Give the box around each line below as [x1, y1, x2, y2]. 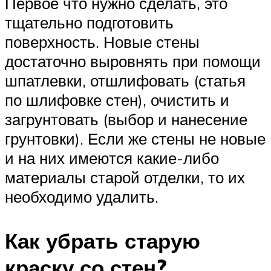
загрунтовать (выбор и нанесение [5, 109, 247, 129]
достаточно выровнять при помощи [5, 51, 261, 71]
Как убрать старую [5, 227, 200, 254]
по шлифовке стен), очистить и [5, 90, 229, 109]
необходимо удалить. [5, 186, 158, 206]
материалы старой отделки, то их [5, 167, 245, 187]
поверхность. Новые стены [5, 31, 200, 51]
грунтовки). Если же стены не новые [5, 128, 266, 148]
